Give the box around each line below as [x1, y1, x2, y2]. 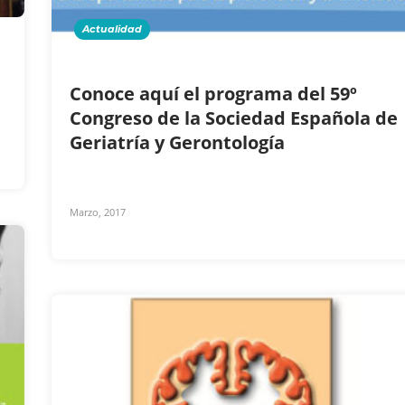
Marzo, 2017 [70, 204, 126, 219]
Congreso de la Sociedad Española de [70, 105, 398, 130]
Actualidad [82, 22, 142, 35]
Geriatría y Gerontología [70, 129, 289, 155]
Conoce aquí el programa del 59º [70, 80, 357, 106]
